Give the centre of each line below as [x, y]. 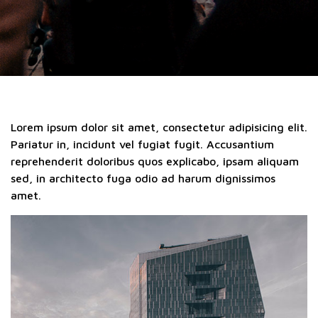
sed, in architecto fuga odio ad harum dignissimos [143, 178]
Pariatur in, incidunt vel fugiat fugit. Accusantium [142, 144]
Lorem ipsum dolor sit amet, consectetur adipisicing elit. [159, 127]
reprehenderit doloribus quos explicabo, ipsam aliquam [155, 161]
